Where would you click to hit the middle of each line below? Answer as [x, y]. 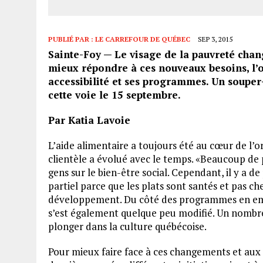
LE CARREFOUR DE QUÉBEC [143, 39]
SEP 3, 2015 [215, 39]
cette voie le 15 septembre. [114, 95]
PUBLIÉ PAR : [72, 39]
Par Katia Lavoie [89, 120]
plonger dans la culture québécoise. [127, 226]
